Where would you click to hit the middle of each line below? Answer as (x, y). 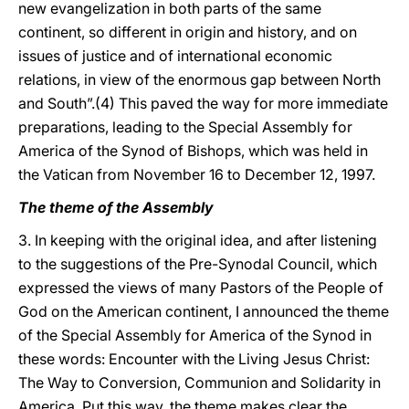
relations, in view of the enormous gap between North (199, 79)
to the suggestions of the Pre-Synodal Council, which (198, 264)
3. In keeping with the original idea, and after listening (198, 240)
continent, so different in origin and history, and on (188, 32)
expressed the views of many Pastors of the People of (201, 288)
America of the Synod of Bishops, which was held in (193, 151)
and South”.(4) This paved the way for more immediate (203, 103)
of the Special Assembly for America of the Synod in (195, 335)
